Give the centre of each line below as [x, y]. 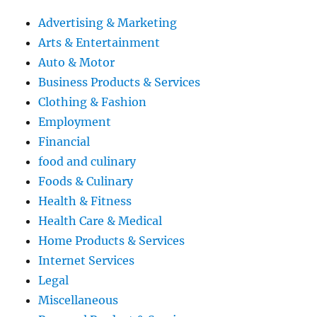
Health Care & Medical [100, 221]
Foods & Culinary [86, 181]
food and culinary [87, 162]
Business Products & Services [120, 82]
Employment [75, 122]
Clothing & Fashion [93, 102]
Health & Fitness [85, 201]
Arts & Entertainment [99, 43]
